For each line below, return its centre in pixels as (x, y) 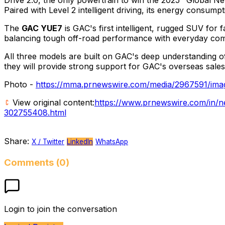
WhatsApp (112, 141)
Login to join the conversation (61, 209)
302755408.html (35, 112)
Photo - (20, 84)
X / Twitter (48, 141)
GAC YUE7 (42, 28)
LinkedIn (80, 141)
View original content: (52, 102)
